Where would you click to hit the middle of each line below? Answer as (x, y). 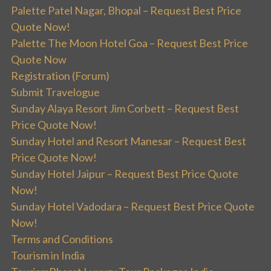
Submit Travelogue (55, 92)
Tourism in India (48, 255)
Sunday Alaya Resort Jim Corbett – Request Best (125, 108)
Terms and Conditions (62, 239)
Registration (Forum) (60, 75)
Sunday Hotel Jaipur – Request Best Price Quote (125, 173)
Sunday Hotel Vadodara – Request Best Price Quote (133, 206)
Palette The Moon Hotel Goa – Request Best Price (129, 43)
